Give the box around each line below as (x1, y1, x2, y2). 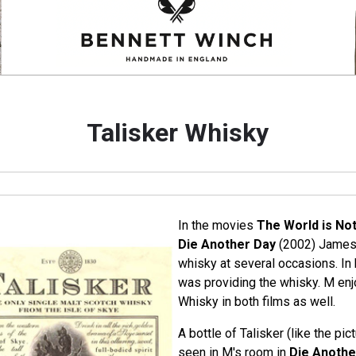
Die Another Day (177, 237, 276, 253)
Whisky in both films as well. (177, 294, 335, 310)
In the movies (177, 218, 257, 234)
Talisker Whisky (87, 118, 269, 149)
